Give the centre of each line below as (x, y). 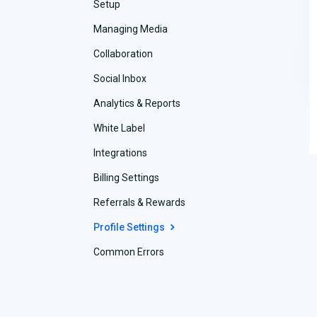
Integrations (120, 153)
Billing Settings (126, 178)
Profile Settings (130, 227)
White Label (119, 128)
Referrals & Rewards (139, 203)
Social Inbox (120, 79)
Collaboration (123, 54)
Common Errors (129, 252)
